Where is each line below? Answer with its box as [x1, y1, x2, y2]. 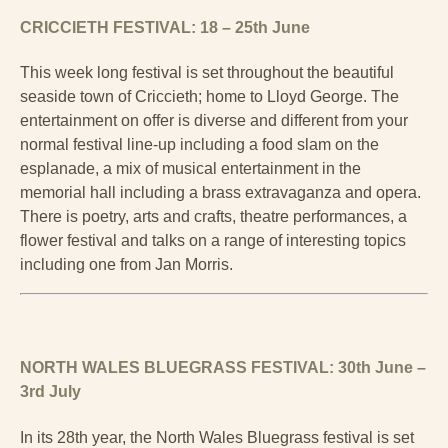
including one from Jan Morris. [20, 256, 233, 274]
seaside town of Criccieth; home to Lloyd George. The [20, 88, 399, 106]
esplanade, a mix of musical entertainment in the [20, 160, 361, 178]
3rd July [20, 383, 81, 401]
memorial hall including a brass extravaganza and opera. [20, 184, 421, 202]
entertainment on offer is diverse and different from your [20, 112, 408, 130]
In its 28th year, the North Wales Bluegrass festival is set [20, 428, 414, 446]
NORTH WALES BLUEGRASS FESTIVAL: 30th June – [20, 359, 426, 377]
